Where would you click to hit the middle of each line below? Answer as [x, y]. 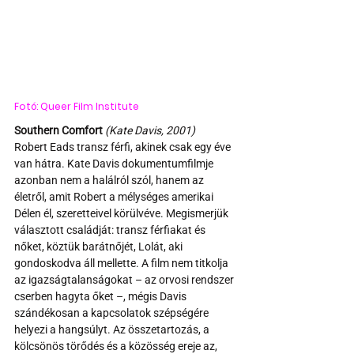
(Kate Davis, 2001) [150, 130]
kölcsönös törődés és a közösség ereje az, [117, 346]
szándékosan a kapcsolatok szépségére [113, 313]
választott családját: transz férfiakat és [111, 230]
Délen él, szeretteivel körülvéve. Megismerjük [122, 213]
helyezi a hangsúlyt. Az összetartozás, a [113, 329]
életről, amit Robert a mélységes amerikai [115, 196]
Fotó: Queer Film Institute [77, 106]
